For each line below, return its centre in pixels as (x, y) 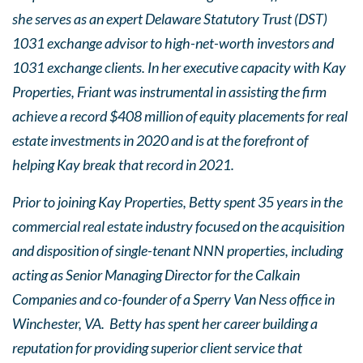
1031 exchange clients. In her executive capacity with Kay (179, 67)
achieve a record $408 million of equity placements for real (180, 116)
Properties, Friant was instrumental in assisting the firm (169, 92)
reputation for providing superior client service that (157, 348)
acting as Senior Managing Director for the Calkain (156, 275)
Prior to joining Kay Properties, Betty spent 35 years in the (177, 202)
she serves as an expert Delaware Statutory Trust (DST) (170, 19)
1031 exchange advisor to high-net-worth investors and (173, 43)
